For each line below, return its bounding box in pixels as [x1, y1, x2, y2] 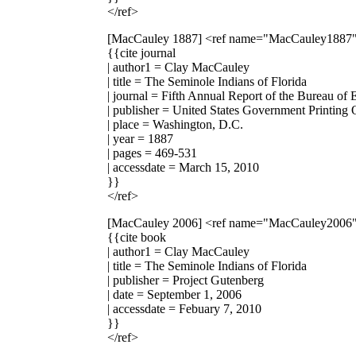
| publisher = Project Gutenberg [107, 273, 264, 287]
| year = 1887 [107, 131, 173, 145]
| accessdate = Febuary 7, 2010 [107, 301, 261, 315]
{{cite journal [107, 45, 176, 60]
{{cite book [107, 230, 166, 244]
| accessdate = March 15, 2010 [107, 160, 259, 174]
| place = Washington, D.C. [107, 117, 243, 131]
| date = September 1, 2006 [107, 287, 242, 301]
